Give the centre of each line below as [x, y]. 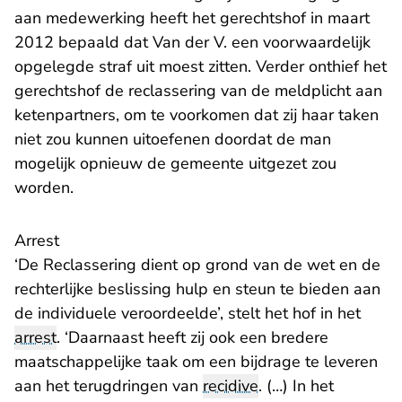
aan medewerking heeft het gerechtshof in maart [192, 18]
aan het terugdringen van [109, 386]
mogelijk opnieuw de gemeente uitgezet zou [175, 163]
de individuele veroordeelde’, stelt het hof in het [188, 313]
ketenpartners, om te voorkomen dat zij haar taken [197, 115]
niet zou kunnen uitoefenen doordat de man [173, 139]
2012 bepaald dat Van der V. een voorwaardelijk [192, 42]
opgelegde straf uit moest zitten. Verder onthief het [201, 66]
